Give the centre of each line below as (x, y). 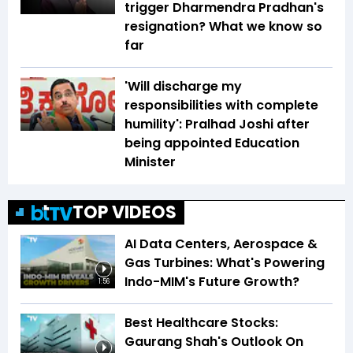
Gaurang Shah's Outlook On (214, 342)
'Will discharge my (183, 87)
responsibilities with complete (221, 106)
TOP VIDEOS (124, 213)
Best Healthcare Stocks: (201, 323)
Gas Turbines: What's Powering (225, 263)
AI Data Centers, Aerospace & (221, 244)
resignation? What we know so (223, 27)
